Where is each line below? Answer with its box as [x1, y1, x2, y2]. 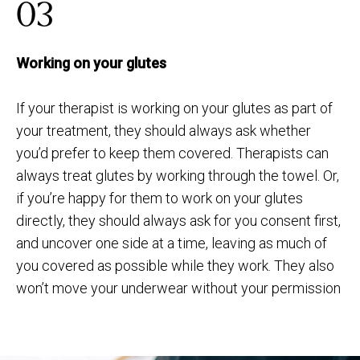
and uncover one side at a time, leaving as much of [16, 234, 327, 252]
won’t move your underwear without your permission [16, 279, 341, 297]
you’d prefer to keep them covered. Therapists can [16, 144, 329, 162]
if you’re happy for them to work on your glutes [16, 189, 303, 207]
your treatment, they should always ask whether [16, 121, 311, 139]
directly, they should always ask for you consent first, [16, 211, 341, 229]
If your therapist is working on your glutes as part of [16, 99, 333, 117]
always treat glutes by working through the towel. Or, [16, 166, 339, 184]
